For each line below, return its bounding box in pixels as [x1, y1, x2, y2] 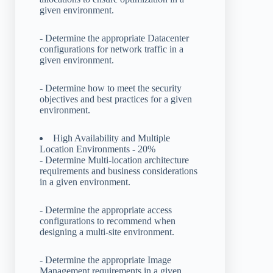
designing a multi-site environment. [40, 226, 174, 237]
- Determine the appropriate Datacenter [40, 32, 189, 43]
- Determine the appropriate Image [40, 254, 171, 265]
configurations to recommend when [40, 215, 175, 226]
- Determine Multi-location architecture [40, 154, 189, 165]
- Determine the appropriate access [40, 204, 172, 215]
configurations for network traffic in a [40, 43, 183, 54]
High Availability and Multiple [53, 132, 170, 143]
